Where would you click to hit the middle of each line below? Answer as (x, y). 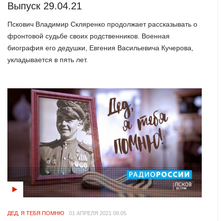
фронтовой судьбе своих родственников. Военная (89, 36)
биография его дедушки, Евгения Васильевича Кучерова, (101, 48)
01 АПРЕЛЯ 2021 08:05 (98, 213)
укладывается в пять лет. (48, 59)
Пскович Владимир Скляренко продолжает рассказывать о (103, 24)
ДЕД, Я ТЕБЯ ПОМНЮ (36, 213)
